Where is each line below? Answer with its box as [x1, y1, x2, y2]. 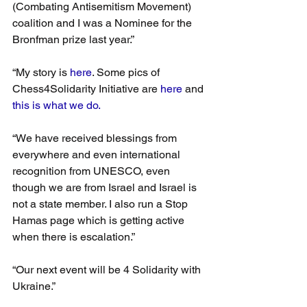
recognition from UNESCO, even [12, 164, 173, 177]
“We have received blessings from [12, 131, 180, 145]
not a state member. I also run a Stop [12, 197, 191, 210]
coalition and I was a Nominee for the [12, 16, 195, 29]
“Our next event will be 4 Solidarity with [12, 262, 204, 276]
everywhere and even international [12, 147, 183, 161]
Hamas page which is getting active [12, 213, 187, 227]
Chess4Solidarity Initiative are [12, 82, 160, 95]
